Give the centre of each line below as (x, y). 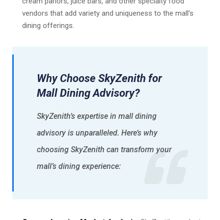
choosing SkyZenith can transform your (104, 150)
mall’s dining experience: (79, 166)
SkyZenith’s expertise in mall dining (97, 116)
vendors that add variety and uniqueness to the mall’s (108, 13)
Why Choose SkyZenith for (99, 78)
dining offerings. (48, 26)
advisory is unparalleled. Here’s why (97, 133)
